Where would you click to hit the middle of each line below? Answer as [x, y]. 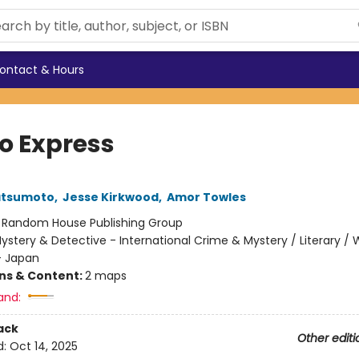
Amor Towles [206, 197]
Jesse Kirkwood [110, 197]
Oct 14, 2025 [43, 347]
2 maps [105, 276]
